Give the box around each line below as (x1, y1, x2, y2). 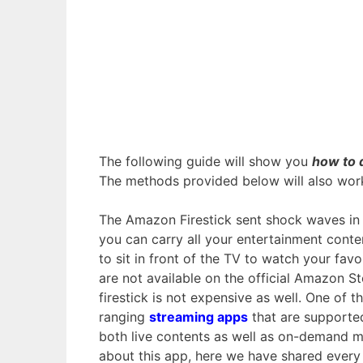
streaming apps (149, 308, 248, 325)
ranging (99, 308, 149, 325)
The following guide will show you (99, 152, 312, 169)
